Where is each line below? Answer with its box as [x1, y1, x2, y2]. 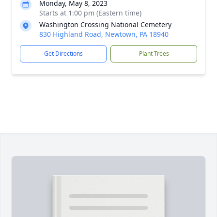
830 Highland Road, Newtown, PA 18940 [39, 30, 169, 39]
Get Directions [44, 49, 83, 58]
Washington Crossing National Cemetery [39, 20, 171, 29]
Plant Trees [139, 49, 169, 58]
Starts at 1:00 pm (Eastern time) [39, 8, 141, 17]
